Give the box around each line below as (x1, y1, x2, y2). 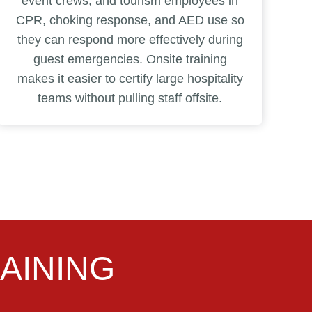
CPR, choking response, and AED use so (15, 13, 244, 27)
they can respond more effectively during (17, 32, 243, 47)
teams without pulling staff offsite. (38, 91, 223, 105)
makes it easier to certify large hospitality (17, 71, 243, 86)
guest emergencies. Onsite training (33, 52, 227, 66)
